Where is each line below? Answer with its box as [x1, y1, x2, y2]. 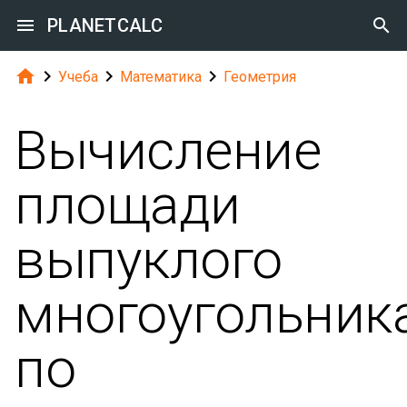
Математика [120, 67, 202, 85]
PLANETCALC [47, 15, 164, 36]
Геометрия [223, 67, 296, 85]
